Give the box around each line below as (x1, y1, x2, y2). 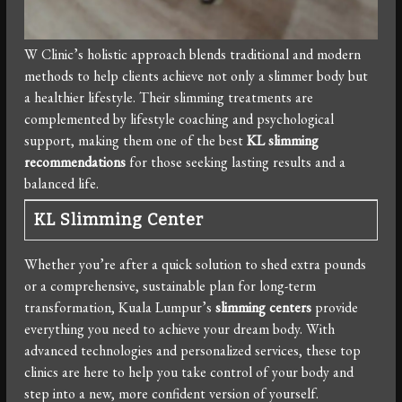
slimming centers (215, 297, 312, 317)
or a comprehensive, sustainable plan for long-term (24, 275, 317, 295)
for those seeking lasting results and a (126, 152, 346, 171)
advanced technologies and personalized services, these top (24, 340, 362, 360)
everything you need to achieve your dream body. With (24, 319, 336, 338)
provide (311, 297, 359, 317)
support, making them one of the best (24, 130, 248, 150)
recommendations (24, 152, 127, 171)
